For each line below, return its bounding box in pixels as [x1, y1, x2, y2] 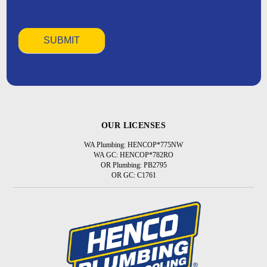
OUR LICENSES [101, 120, 166, 131]
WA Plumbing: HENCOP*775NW [84, 141, 183, 150]
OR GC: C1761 [111, 171, 156, 180]
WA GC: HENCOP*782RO [94, 151, 173, 160]
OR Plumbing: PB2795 [100, 161, 167, 170]
